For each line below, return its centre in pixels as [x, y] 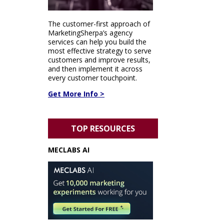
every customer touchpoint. [92, 78]
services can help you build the [97, 42]
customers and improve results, [99, 60]
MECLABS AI [69, 150]
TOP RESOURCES [103, 128]
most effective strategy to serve [100, 51]
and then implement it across [95, 69]
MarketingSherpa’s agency [90, 33]
